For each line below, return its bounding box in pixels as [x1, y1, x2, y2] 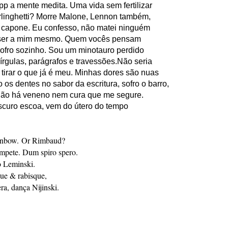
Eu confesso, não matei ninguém [32, 23, 150, 32]
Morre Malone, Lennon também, [36, 12, 153, 21]
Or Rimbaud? [21, 134, 65, 146]
